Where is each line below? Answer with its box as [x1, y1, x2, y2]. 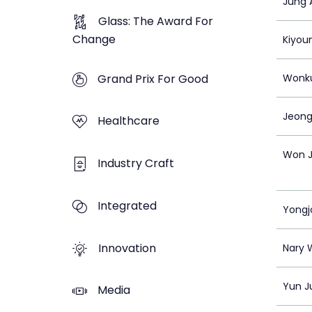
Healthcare [97, 113, 159, 130]
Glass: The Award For [98, 13, 213, 29]
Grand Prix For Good [97, 70, 208, 87]
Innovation [98, 240, 156, 256]
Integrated [97, 197, 157, 214]
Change [72, 31, 116, 47]
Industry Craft [97, 155, 174, 172]
